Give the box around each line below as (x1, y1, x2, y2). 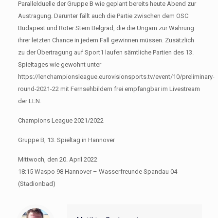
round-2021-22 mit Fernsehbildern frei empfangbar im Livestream (18, 85, 200, 92)
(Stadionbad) (18, 180, 55, 187)
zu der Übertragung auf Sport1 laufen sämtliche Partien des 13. (18, 49, 194, 56)
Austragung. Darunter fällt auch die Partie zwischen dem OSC (18, 12, 188, 19)
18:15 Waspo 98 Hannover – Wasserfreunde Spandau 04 (18, 168, 177, 175)
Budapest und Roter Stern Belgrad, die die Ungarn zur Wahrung (18, 24, 194, 32)
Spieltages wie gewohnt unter (18, 61, 101, 68)
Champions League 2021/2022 (18, 117, 104, 124)
